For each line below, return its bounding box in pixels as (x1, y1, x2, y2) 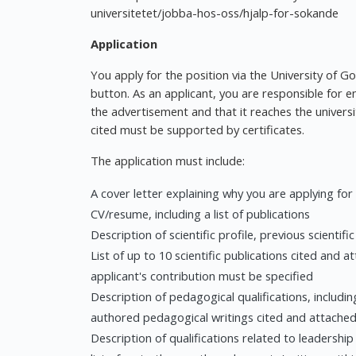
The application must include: (91, 153, 245, 168)
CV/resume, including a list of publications (91, 206, 310, 222)
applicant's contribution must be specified (91, 268, 313, 284)
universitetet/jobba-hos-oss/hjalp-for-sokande (91, 5, 339, 21)
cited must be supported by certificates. (91, 122, 304, 137)
